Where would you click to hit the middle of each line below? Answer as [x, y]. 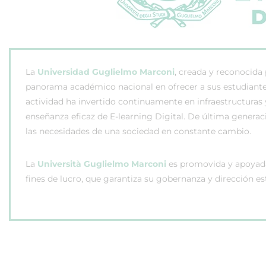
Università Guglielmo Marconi [102, 164]
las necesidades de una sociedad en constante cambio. [138, 131]
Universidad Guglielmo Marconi [106, 72]
